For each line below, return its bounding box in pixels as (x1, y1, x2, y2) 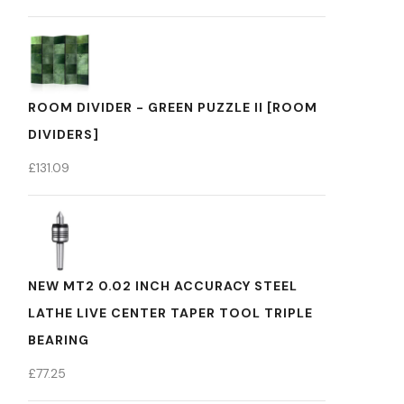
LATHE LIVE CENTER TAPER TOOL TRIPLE (28, 305, 313, 321)
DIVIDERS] (28, 126, 99, 142)
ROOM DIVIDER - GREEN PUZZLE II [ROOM (28, 99, 317, 115)
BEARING (28, 332, 89, 348)
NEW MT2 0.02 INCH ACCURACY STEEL (28, 278, 298, 294)
